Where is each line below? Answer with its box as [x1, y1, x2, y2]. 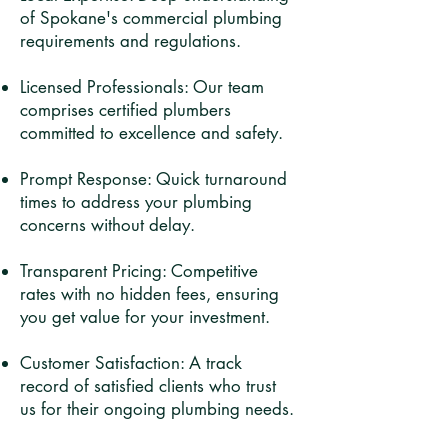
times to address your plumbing [20, 191, 252, 213]
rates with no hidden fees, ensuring [20, 283, 279, 305]
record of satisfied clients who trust [20, 375, 276, 397]
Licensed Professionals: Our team [20, 76, 264, 98]
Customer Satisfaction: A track [20, 352, 242, 374]
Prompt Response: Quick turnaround [20, 168, 287, 190]
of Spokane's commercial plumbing [20, 7, 282, 29]
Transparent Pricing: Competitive [20, 260, 258, 282]
